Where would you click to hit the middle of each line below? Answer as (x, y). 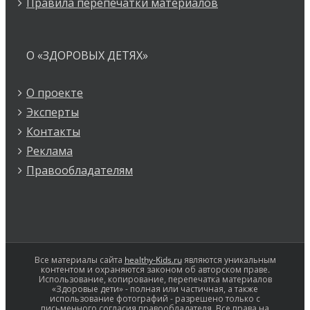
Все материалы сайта (79, 260)
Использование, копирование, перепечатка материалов (155, 279)
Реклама (49, 151)
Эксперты (53, 112)
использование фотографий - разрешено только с (155, 299)
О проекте (55, 93)
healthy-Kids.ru (153, 260)
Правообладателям (80, 170)
